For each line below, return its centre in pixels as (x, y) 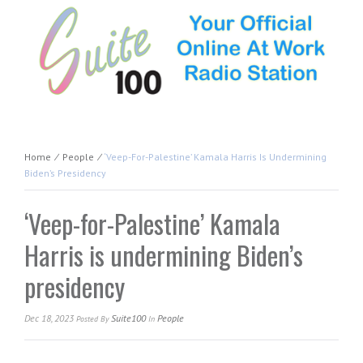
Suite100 (128, 318)
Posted (88, 318)
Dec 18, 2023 (50, 318)
